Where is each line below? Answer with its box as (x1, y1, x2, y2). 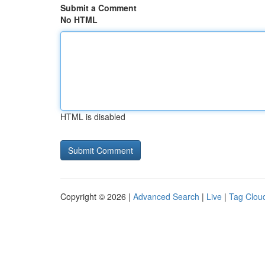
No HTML (60, 14, 98, 25)
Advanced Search (133, 190, 199, 202)
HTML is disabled (60, 111, 125, 122)
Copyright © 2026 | (60, 190, 133, 202)
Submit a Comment (60, 2, 137, 14)
